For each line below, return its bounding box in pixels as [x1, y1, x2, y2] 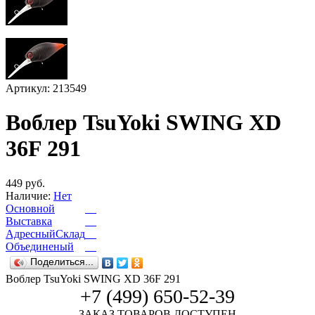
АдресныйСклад [6, 227, 85, 240]
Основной [6, 202, 55, 214]
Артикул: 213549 [6, 82, 86, 94]
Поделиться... [30, 256, 94, 267]
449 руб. [6, 176, 45, 189]
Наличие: [6, 189, 51, 202]
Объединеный [6, 240, 74, 252]
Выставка [6, 214, 52, 227]
